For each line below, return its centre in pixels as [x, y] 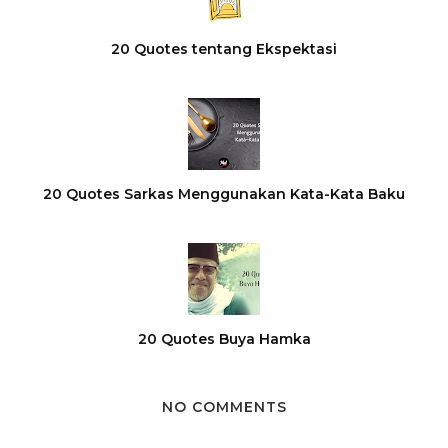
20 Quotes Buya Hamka [224, 339]
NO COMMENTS [224, 407]
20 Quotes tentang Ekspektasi [224, 49]
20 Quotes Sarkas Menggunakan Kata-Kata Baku [224, 194]
